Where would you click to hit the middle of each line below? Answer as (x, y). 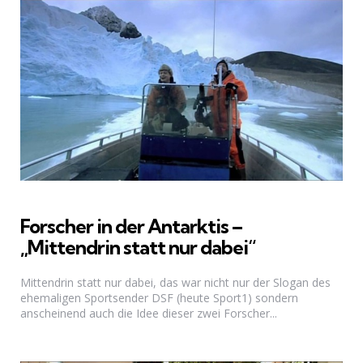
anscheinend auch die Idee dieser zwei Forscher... (149, 313)
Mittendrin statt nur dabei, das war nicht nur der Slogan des (175, 282)
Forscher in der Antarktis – (131, 226)
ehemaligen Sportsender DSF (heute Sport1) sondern (159, 297)
